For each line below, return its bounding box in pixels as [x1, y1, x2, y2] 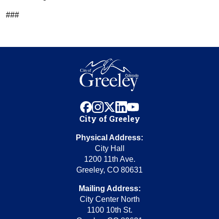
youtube [138, 102, 166, 110]
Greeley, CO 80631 [76, 166, 143, 174]
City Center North [79, 195, 140, 203]
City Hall [94, 144, 125, 153]
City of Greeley [79, 113, 140, 124]
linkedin [127, 102, 154, 110]
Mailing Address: [78, 184, 141, 193]
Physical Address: [76, 133, 143, 142]
